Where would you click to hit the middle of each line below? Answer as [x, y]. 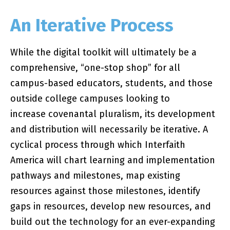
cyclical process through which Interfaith [98, 145]
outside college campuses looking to [90, 99]
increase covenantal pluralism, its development [113, 114]
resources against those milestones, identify [106, 191]
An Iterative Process [92, 25]
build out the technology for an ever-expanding [113, 222]
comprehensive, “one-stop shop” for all [95, 68]
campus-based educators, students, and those [112, 83]
